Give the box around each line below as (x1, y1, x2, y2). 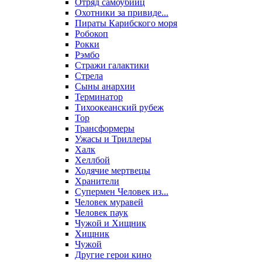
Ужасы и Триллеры (75, 134, 151, 144)
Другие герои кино (75, 250, 151, 260)
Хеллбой (75, 155, 110, 166)
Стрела (75, 71, 103, 81)
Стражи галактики (75, 60, 149, 71)
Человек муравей (75, 197, 143, 208)
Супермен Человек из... (75, 187, 168, 197)
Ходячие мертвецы (75, 166, 150, 176)
